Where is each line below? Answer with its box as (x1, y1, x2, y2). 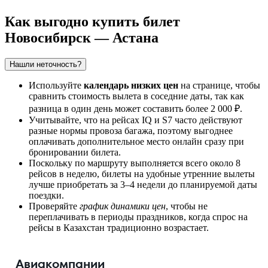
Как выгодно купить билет (5, 13, 180, 29)
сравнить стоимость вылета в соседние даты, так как (29, 90, 244, 101)
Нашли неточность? (10, 59, 81, 69)
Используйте (29, 80, 84, 90)
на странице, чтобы (178, 80, 260, 90)
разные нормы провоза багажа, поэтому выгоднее (29, 125, 233, 136)
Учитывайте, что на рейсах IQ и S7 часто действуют (29, 114, 242, 125)
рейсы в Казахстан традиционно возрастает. (29, 222, 209, 233)
